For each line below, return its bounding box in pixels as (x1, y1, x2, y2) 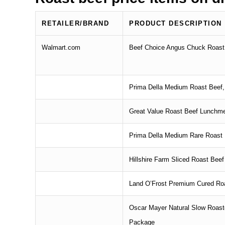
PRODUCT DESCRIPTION (129, 19, 222, 27)
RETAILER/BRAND (42, 19, 109, 27)
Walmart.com (42, 43, 81, 51)
